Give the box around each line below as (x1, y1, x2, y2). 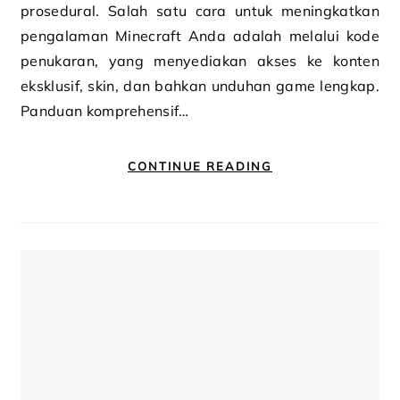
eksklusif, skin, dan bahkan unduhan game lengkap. (21, 77, 379, 95)
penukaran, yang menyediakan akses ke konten (21, 52, 379, 70)
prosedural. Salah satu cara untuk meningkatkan (21, 2, 379, 20)
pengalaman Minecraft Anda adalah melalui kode (21, 27, 379, 45)
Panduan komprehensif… (21, 102, 189, 120)
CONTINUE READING (128, 159, 272, 173)
